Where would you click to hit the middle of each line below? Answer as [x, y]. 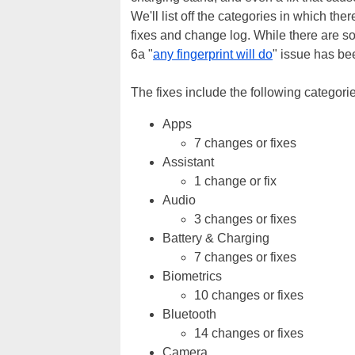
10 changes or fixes [249, 295]
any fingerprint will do [213, 54]
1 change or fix [235, 181]
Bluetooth [189, 314]
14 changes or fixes [249, 333]
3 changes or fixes [245, 219]
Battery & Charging [216, 238]
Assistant [188, 162]
